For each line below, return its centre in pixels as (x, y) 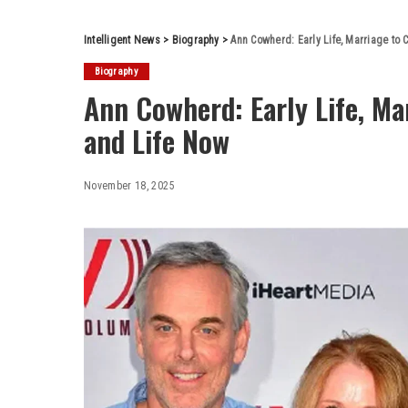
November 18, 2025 (129, 186)
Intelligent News (122, 40)
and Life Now (157, 141)
